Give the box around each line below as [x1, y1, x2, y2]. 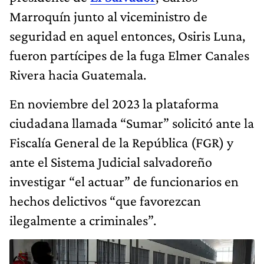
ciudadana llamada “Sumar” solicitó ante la [9, 115, 254, 131]
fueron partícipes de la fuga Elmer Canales [9, 47, 249, 64]
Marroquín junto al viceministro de [9, 8, 207, 25]
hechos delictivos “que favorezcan [9, 193, 201, 209]
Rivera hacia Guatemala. [9, 67, 146, 83]
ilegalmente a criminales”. [9, 212, 156, 229]
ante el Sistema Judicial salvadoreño [9, 154, 212, 170]
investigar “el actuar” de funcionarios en [9, 173, 239, 190]
